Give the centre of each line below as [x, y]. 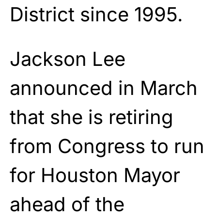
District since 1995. [96, 14]
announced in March [104, 88]
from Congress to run [107, 146]
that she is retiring [92, 117]
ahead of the [67, 204]
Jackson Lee [68, 59]
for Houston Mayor [95, 175]
